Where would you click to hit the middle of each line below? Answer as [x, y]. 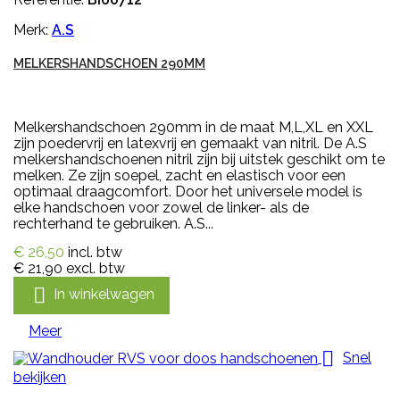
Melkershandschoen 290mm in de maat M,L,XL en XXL [193, 127]
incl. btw [95, 252]
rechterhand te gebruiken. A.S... [113, 223]
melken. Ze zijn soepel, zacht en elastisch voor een [179, 175]
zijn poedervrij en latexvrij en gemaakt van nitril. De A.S [190, 143]
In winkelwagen [104, 294]
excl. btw [96, 268]
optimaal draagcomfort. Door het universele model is [188, 191]
